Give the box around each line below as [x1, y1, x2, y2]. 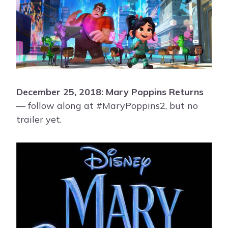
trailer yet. [16, 113, 62, 126]
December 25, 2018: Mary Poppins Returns [16, 86, 204, 98]
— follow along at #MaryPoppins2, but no [16, 100, 198, 112]
